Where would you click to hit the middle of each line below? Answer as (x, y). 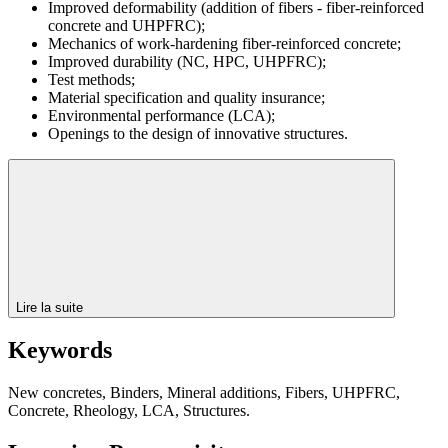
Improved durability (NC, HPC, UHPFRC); (187, 61)
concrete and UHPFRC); (126, 25)
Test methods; (91, 79)
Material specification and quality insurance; (186, 97)
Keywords (60, 350)
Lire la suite (51, 307)
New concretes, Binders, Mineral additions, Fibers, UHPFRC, (204, 393)
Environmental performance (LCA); (161, 115)
